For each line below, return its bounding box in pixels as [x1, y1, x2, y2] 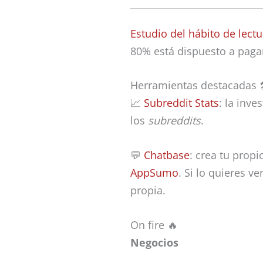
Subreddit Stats [144, 96, 219, 110]
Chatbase [144, 148, 190, 163]
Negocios [130, 235, 178, 249]
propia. [130, 183, 166, 198]
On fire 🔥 [130, 217, 178, 232]
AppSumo [130, 166, 178, 180]
